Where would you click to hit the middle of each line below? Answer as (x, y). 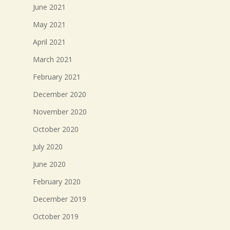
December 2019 (60, 199)
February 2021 (57, 76)
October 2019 (56, 216)
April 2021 (49, 42)
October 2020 (56, 129)
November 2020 (60, 111)
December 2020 (60, 94)
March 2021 (53, 59)
